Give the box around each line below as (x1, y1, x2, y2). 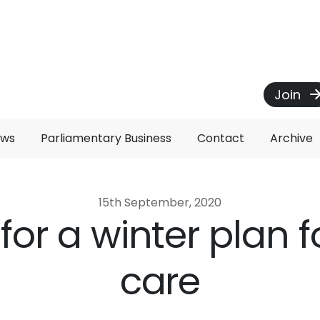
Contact (197, 130, 244, 146)
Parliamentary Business (41, 130, 171, 146)
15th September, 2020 (99, 194, 221, 211)
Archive (270, 130, 313, 146)
